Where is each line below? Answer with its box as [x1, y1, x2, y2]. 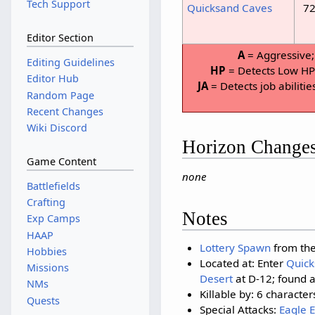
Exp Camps [26, 212, 80, 226]
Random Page [26, 88, 94, 102]
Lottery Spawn [199, 240, 271, 255]
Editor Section [26, 31, 94, 45]
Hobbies [26, 244, 67, 258]
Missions [26, 261, 69, 275]
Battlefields [26, 179, 80, 193]
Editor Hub [26, 72, 79, 86]
